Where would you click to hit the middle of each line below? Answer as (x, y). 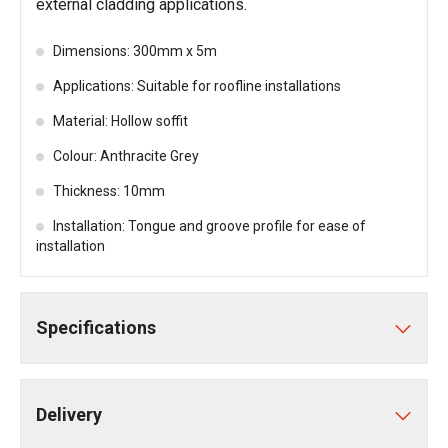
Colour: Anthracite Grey (126, 156)
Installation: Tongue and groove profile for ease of (209, 226)
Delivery (69, 414)
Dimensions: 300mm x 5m (135, 51)
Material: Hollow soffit (120, 121)
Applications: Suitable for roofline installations (197, 86)
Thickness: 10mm (109, 191)
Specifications (96, 327)
